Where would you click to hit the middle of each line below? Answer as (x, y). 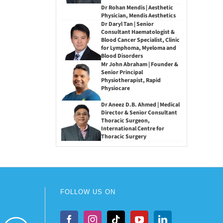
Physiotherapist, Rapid (131, 81)
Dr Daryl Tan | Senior (127, 24)
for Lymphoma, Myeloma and (138, 48)
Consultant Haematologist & (138, 32)
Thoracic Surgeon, (125, 121)
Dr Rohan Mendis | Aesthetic (137, 8)
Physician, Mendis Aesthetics (138, 16)
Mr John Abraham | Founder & (139, 65)
